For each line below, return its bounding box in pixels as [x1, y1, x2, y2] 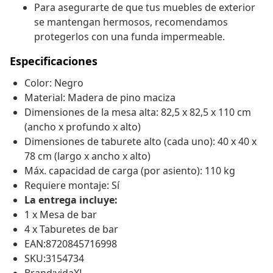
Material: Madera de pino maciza [24, 91, 175, 105]
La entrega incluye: [24, 193, 118, 207]
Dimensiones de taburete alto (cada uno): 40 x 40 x [24, 135, 257, 149]
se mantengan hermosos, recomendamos [34, 15, 228, 29]
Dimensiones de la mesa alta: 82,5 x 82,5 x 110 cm [24, 105, 251, 119]
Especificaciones [10, 54, 97, 69]
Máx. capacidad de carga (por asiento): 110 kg [24, 164, 235, 178]
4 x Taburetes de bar [24, 222, 118, 236]
